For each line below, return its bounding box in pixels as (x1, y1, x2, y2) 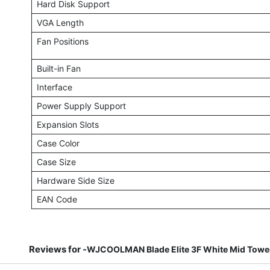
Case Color (36, 138, 80, 148)
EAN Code (36, 194, 77, 204)
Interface (36, 82, 72, 92)
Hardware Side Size (36, 175, 115, 186)
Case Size (36, 157, 76, 167)
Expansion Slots (36, 119, 99, 130)
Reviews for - (29, 243, 87, 255)
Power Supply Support (36, 101, 126, 111)
